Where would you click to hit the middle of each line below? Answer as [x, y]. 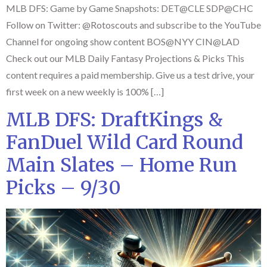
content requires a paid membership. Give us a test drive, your [130, 75]
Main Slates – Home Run [122, 165]
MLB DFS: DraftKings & [114, 120]
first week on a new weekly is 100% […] [85, 91]
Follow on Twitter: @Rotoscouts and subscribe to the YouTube [133, 25]
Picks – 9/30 [63, 188]
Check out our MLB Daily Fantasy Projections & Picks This [125, 58]
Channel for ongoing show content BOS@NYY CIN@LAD [125, 41]
